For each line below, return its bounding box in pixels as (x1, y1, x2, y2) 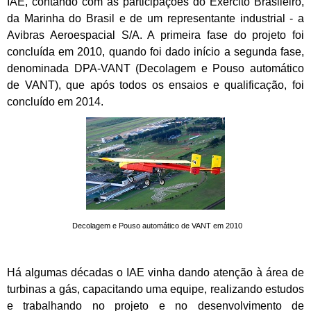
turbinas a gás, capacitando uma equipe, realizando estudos (7, 283, 304, 296)
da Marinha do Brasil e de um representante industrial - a (7, 12, 304, 25)
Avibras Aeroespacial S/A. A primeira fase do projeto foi (7, 29, 304, 42)
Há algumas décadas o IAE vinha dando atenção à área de (7, 267, 304, 279)
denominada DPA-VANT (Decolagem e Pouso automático (7, 62, 304, 75)
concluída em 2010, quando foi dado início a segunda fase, (7, 46, 304, 58)
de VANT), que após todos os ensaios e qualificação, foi (7, 79, 304, 92)
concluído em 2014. (7, 96, 103, 108)
